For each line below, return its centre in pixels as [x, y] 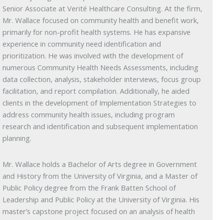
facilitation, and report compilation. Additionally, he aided [96, 91]
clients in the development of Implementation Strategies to [100, 103]
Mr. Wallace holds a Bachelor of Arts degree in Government [100, 164]
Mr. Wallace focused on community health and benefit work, [101, 20]
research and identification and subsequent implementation [100, 126]
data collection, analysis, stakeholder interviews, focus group [102, 79]
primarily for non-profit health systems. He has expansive [97, 32]
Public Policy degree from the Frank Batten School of [89, 188]
